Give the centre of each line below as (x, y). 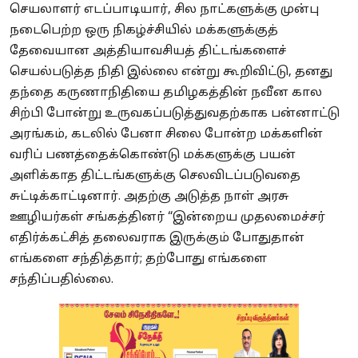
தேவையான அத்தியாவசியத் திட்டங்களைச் (148, 52)
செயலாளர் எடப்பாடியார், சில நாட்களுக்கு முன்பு (164, 10)
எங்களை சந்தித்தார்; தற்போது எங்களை (138, 260)
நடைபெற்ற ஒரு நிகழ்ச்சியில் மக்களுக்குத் (144, 31)
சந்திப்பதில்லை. (62, 280)
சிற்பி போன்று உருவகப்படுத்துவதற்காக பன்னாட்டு (175, 114)
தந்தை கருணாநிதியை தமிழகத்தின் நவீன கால (166, 93)
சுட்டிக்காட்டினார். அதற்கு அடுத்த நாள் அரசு (149, 197)
